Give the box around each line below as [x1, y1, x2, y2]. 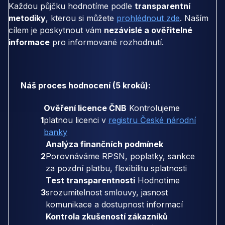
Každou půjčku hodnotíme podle [9, 1, 135, 12]
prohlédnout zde [117, 13, 180, 24]
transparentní [135, 1, 190, 12]
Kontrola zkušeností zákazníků [46, 211, 168, 221]
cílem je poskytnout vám [9, 25, 104, 36]
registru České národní [108, 115, 196, 125]
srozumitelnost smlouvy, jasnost [46, 187, 168, 197]
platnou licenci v [44, 115, 108, 125]
